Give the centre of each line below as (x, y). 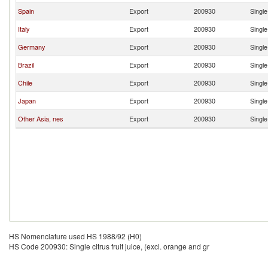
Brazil (26, 65)
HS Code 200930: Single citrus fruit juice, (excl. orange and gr (109, 246)
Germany (32, 47)
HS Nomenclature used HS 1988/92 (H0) (75, 236)
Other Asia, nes (41, 118)
